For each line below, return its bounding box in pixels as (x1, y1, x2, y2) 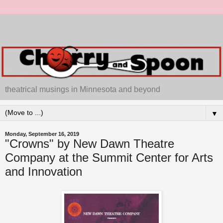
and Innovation (5, 165, 82, 179)
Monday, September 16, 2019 (5, 131, 79, 137)
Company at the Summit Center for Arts (5, 151, 213, 165)
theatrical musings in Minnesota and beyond (5, 85, 160, 94)
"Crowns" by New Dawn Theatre (5, 137, 174, 151)
